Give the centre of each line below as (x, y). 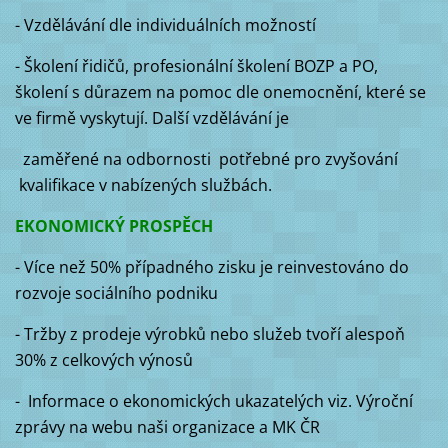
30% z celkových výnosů (103, 360)
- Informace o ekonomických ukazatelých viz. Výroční (213, 401)
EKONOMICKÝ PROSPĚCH (113, 226)
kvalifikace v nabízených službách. (143, 185)
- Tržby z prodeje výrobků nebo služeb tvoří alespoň (209, 334)
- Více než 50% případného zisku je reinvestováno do (211, 267)
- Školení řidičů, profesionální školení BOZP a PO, (196, 66)
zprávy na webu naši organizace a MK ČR (167, 427)
